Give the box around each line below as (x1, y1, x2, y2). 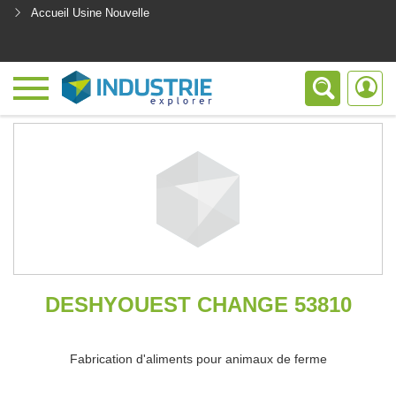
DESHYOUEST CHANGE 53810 (44, 293, 352, 316)
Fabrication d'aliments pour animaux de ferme (69, 352, 327, 366)
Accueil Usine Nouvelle (31, 6, 149, 19)
